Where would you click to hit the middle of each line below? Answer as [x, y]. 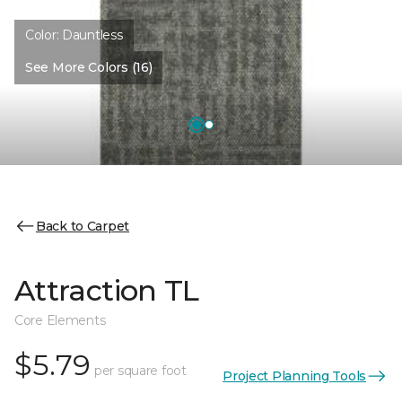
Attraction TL [107, 290]
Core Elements [60, 320]
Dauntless [92, 35]
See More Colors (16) [89, 67]
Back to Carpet [83, 226]
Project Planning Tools [294, 376]
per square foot [140, 371]
